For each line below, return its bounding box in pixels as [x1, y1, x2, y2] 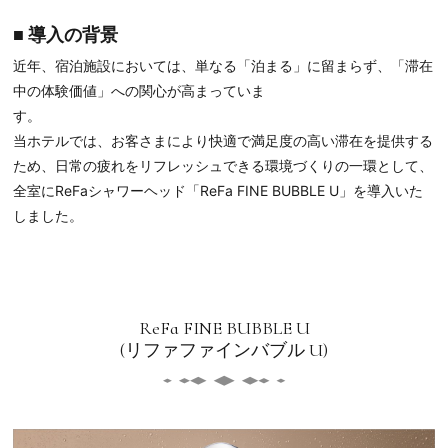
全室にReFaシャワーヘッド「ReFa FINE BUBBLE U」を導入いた [13, 182, 424, 200]
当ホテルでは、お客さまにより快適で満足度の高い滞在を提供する [13, 132, 434, 150]
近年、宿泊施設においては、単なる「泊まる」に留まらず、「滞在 [13, 57, 434, 75]
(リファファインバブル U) [120, 339, 328, 362]
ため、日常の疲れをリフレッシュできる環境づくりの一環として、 [13, 157, 434, 175]
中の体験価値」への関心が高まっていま [13, 82, 266, 100]
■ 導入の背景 [13, 24, 119, 47]
